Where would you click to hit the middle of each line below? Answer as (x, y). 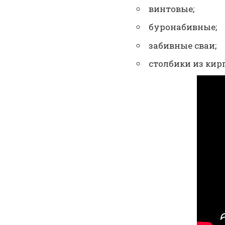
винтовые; (172, 9)
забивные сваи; (183, 45)
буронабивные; (183, 27)
